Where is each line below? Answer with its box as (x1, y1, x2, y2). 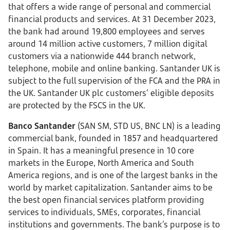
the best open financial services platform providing (8, 194, 204, 205)
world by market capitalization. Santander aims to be (8, 182, 213, 193)
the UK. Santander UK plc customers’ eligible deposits (8, 87, 214, 99)
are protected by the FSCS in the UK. (8, 100, 145, 111)
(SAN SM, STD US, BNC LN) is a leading (75, 120, 221, 131)
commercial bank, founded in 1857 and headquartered (8, 132, 218, 144)
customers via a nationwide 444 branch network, (8, 50, 196, 62)
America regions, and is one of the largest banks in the (8, 169, 218, 181)
